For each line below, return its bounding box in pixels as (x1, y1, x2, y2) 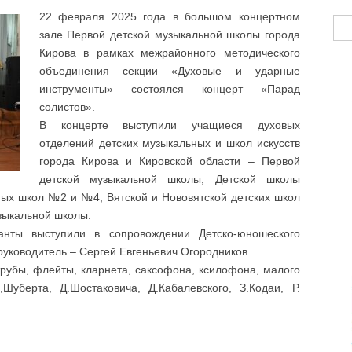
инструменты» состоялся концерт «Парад (38, 82, 300, 96)
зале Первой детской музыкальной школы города (38, 28, 300, 42)
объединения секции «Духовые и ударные (38, 64, 300, 78)
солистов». (38, 101, 95, 114)
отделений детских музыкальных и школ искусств (38, 137, 300, 150)
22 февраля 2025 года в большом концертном (38, 10, 300, 24)
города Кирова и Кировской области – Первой (38, 155, 300, 168)
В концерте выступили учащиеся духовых (38, 119, 300, 132)
